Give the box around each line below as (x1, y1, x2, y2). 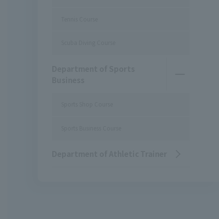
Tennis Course (61, 15, 98, 23)
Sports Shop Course (61, 100, 113, 108)
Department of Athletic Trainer (51, 148, 167, 159)
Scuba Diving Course (61, 39, 116, 47)
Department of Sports (51, 63, 135, 74)
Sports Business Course (61, 124, 122, 132)
